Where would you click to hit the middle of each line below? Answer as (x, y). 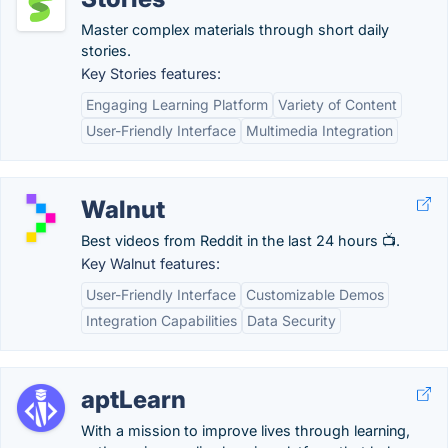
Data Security (291, 320)
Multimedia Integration (319, 130)
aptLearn (133, 399)
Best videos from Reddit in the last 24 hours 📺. (240, 240)
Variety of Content (337, 104)
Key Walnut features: (150, 263)
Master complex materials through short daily (235, 29)
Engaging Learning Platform (177, 104)
